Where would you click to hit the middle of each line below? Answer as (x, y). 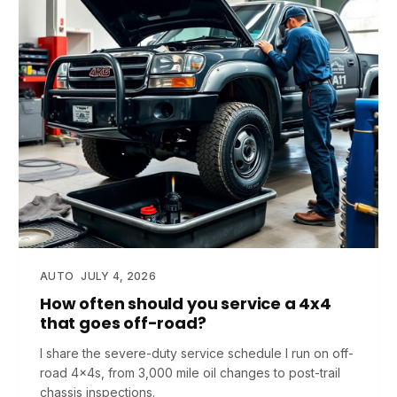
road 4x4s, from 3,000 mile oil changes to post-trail (190, 373)
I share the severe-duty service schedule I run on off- (197, 353)
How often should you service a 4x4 (186, 304)
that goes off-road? (123, 323)
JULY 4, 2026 (118, 276)
